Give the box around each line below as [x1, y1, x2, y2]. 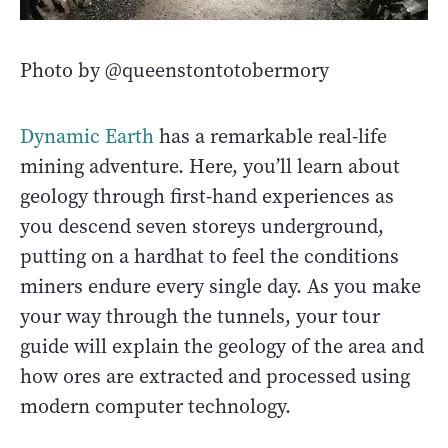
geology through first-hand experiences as [20, 183, 394, 211]
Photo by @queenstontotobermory [20, 57, 329, 85]
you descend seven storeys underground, [20, 213, 384, 241]
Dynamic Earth [20, 123, 154, 151]
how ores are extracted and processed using [20, 363, 410, 391]
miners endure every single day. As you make [20, 273, 421, 301]
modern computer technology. [20, 393, 291, 421]
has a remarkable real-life [154, 123, 387, 151]
